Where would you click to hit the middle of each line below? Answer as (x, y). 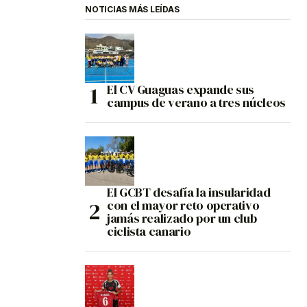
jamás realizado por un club (182, 219)
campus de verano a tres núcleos (196, 103)
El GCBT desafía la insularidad (189, 193)
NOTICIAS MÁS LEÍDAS (132, 10)
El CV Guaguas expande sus (181, 90)
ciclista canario (149, 232)
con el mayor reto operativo (183, 206)
